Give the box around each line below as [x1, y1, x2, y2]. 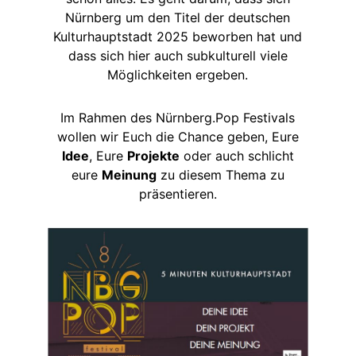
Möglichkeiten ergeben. [107, 66, 249, 83]
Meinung [101, 166, 157, 183]
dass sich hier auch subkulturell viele [68, 47, 288, 64]
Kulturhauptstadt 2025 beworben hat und [53, 28, 303, 44]
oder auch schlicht [179, 147, 294, 164]
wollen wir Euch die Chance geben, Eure [56, 128, 299, 145]
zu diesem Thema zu [156, 166, 284, 183]
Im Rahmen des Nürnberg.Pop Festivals [60, 109, 296, 126]
